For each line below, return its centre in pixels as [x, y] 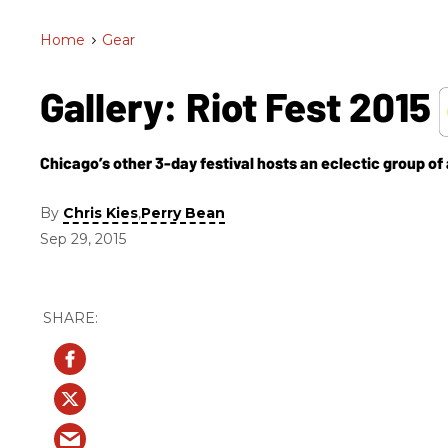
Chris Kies [100, 212]
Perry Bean [183, 212]
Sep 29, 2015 [83, 238]
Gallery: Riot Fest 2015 [239, 106]
